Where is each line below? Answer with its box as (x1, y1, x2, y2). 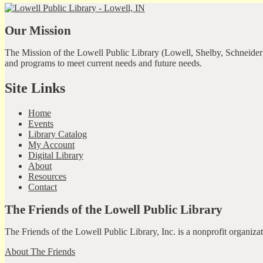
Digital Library (28, 150, 83, 160)
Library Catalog (28, 129, 87, 139)
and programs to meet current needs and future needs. (5, 58, 202, 69)
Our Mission (5, 23, 71, 37)
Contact (28, 181, 57, 192)
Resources (28, 171, 66, 181)
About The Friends (5, 247, 75, 257)
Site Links (5, 80, 65, 96)
